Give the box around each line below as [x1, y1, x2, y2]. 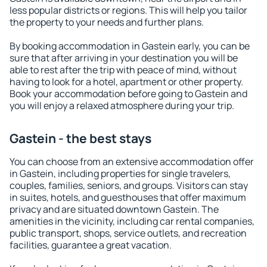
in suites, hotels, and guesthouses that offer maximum [10, 191, 246, 204]
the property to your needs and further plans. [10, 15, 204, 29]
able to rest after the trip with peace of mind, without [10, 63, 237, 76]
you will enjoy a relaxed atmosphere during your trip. [10, 99, 234, 112]
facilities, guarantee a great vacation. [10, 238, 172, 252]
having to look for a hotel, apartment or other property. [10, 75, 243, 88]
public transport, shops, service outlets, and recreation [10, 226, 247, 240]
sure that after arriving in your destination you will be [10, 51, 238, 64]
